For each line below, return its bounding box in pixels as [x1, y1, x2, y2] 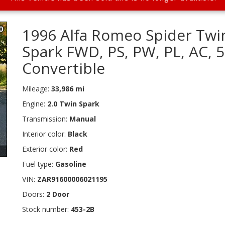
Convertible [22, 58, 105, 79]
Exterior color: [22, 144, 69, 154]
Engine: [22, 99, 47, 109]
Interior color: [22, 129, 68, 139]
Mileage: [22, 84, 51, 94]
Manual [69, 114, 96, 124]
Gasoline [55, 159, 86, 169]
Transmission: [22, 114, 69, 124]
